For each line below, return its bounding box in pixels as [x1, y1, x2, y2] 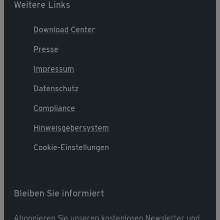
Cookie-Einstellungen [33, 143, 109, 152]
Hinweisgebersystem [33, 123, 109, 133]
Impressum [33, 64, 74, 74]
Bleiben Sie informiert [14, 188, 104, 198]
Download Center [33, 25, 95, 34]
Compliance [33, 104, 75, 113]
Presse [33, 45, 58, 54]
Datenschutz [33, 84, 79, 93]
